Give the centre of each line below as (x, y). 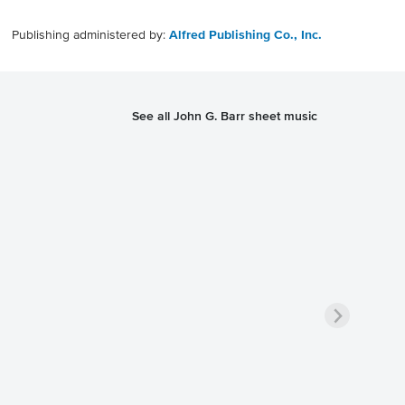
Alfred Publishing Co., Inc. (245, 35)
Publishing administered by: (90, 35)
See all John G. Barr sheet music (225, 116)
